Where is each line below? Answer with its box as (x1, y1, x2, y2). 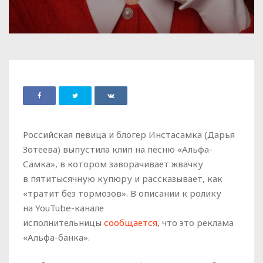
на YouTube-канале (23, 202, 104, 214)
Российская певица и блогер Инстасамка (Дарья (23, 129, 235, 141)
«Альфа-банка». (23, 231, 92, 244)
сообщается (104, 217, 157, 229)
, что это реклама (157, 217, 234, 229)
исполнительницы (23, 217, 104, 229)
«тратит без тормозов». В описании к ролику (23, 187, 221, 200)
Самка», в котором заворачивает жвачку (23, 158, 203, 170)
